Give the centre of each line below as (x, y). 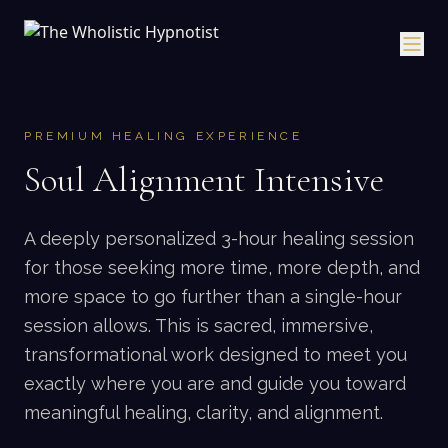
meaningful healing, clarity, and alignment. (203, 412)
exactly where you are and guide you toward (215, 383)
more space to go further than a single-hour (213, 296)
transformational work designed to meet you (215, 354)
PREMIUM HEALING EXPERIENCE (163, 136)
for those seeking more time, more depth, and (222, 267)
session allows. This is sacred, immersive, (198, 325)
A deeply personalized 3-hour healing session (219, 238)
